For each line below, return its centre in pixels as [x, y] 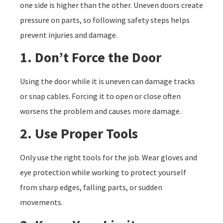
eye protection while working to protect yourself [103, 172]
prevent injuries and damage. [69, 35]
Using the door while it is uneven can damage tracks [108, 81]
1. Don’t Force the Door [91, 57]
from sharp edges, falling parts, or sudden [91, 187]
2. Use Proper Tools [79, 134]
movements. [41, 202]
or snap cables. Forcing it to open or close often [100, 96]
